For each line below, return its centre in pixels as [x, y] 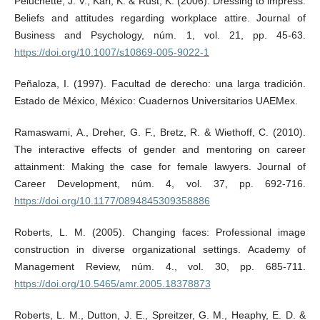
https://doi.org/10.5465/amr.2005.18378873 [112, 283]
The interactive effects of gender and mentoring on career [160, 149]
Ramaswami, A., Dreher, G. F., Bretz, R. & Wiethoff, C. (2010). [160, 132]
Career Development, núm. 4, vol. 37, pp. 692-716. [160, 183]
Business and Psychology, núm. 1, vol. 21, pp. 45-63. [160, 35]
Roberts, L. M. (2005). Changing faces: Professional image [160, 232]
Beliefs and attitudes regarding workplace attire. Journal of [160, 17]
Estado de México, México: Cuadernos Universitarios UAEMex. [156, 100]
